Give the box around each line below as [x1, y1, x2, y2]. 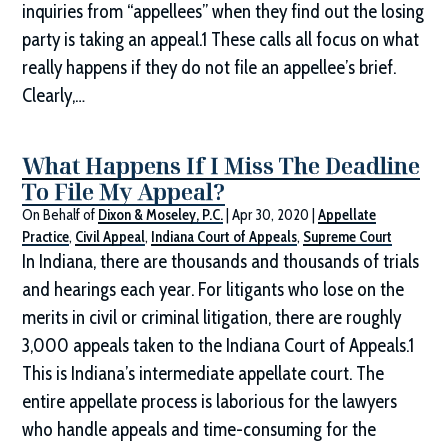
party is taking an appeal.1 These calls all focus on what [22, 28, 420, 52]
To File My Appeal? [22, 176, 226, 207]
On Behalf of [22, 206, 99, 225]
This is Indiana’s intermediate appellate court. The [22, 362, 385, 386]
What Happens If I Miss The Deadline [22, 150, 421, 181]
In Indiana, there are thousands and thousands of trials [22, 250, 420, 274]
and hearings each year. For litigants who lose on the [22, 278, 405, 302]
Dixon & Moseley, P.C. [98, 206, 224, 225]
